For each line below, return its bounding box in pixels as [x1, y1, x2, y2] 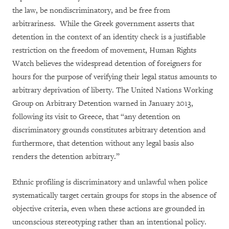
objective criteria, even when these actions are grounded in [12, 204, 205, 214]
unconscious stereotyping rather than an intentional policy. [12, 217, 207, 227]
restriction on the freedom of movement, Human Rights [12, 45, 196, 56]
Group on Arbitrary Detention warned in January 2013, [12, 99, 193, 109]
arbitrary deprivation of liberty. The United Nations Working [12, 85, 213, 96]
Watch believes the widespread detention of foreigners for [12, 59, 202, 69]
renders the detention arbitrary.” [12, 152, 120, 162]
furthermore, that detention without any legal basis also [12, 139, 194, 149]
